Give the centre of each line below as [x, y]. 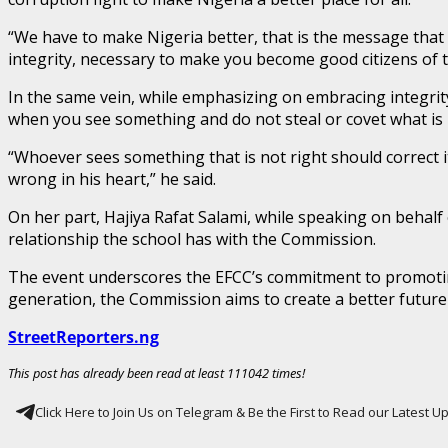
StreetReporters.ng [83, 336]
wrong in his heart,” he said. [112, 178]
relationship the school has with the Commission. [192, 238]
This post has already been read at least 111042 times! [156, 372]
